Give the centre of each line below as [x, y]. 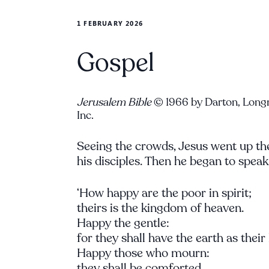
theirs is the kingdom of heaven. [160, 208]
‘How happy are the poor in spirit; [164, 193]
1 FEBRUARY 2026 [110, 23]
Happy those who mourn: [143, 253]
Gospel [116, 63]
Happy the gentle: [123, 223]
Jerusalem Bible [114, 102]
